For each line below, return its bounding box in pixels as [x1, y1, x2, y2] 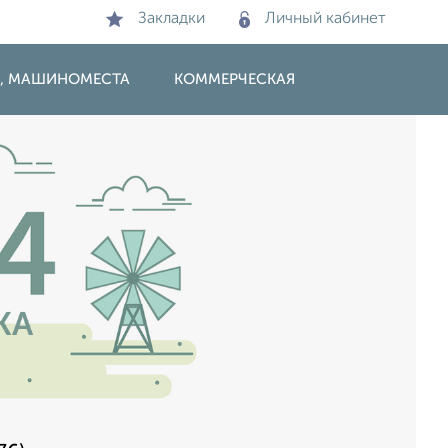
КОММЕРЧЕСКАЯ [174, 72, 295, 87]
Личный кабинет [265, 11, 386, 27]
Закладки [138, 11, 205, 27]
